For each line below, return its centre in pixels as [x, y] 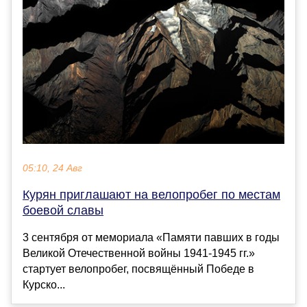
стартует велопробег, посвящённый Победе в [138, 269]
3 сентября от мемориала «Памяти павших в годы [151, 238]
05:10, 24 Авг [52, 169]
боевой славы [63, 211]
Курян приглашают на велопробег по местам [151, 195]
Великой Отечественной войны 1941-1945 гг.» [139, 254]
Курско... [44, 285]
